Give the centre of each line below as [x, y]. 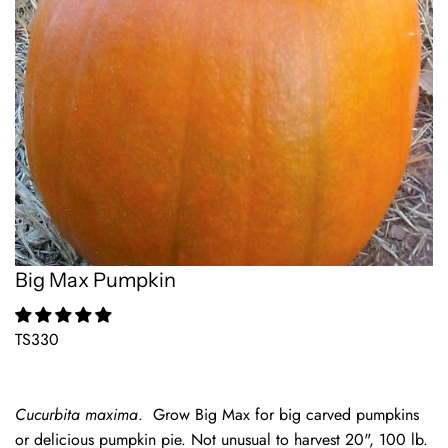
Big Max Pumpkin [95, 280]
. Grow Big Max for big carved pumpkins [278, 414]
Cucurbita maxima [76, 414]
